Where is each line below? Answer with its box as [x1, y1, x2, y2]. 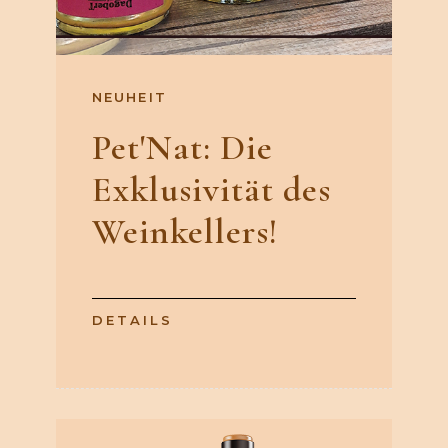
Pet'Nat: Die [92, 126, 273, 170]
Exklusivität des [92, 168, 331, 212]
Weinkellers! [92, 210, 278, 254]
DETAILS [92, 312, 173, 329]
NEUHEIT [92, 89, 167, 106]
